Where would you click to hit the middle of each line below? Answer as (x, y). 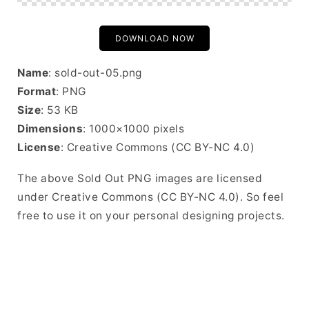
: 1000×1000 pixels (133, 129)
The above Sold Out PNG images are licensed (140, 178)
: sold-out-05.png (95, 73)
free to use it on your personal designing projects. (151, 216)
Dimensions (50, 129)
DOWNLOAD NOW (154, 38)
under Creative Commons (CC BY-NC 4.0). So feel (150, 197)
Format (37, 91)
